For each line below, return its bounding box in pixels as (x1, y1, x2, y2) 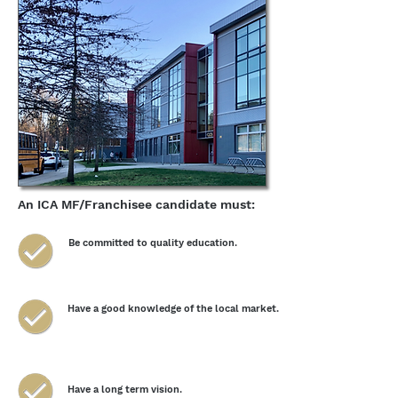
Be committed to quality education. (68, 237, 237, 249)
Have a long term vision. (68, 384, 182, 395)
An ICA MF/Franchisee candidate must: (18, 197, 255, 211)
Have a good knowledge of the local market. (68, 303, 279, 314)
